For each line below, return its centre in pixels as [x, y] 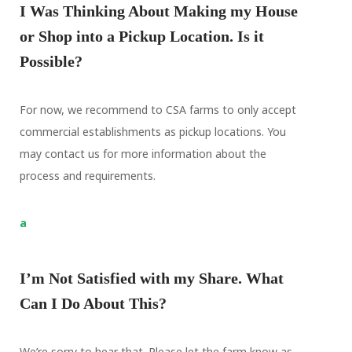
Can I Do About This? [93, 303]
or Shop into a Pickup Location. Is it [141, 36]
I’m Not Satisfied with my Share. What [151, 278]
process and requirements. [87, 176]
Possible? [51, 61]
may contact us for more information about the [143, 154]
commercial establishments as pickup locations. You [152, 132]
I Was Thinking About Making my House [158, 11]
